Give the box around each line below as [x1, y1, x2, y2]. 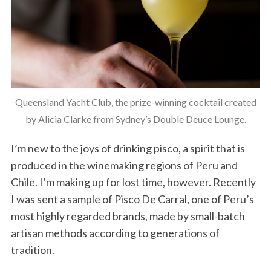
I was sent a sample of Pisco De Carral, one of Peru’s [10, 192, 254, 206]
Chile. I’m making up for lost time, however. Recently [10, 175, 256, 189]
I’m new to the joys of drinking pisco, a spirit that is [10, 142, 245, 155]
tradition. [10, 243, 54, 257]
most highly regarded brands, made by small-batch [10, 209, 245, 223]
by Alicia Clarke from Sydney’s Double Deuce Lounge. [25, 113, 246, 125]
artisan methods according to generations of [10, 226, 220, 240]
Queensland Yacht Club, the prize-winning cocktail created [15, 96, 256, 108]
